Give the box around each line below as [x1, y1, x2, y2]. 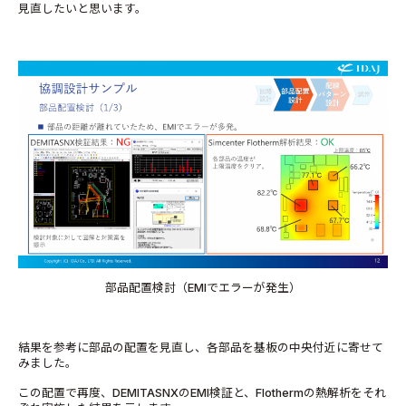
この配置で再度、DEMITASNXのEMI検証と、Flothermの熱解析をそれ [18, 386, 386, 401]
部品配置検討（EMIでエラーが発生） [105, 281, 301, 295]
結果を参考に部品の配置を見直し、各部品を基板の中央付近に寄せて [18, 341, 383, 355]
